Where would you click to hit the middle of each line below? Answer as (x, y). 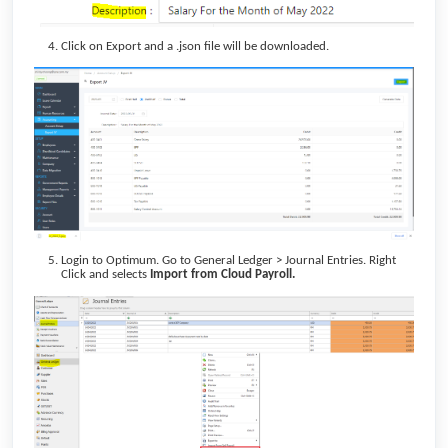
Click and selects (104, 275)
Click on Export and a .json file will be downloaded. (195, 46)
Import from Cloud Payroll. (221, 275)
